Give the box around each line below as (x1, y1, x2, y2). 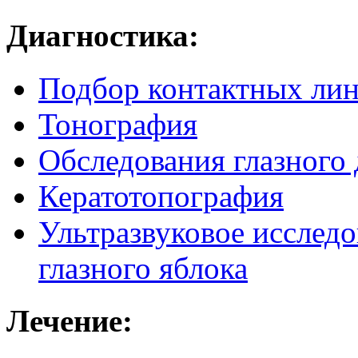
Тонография (38, 107, 197, 142)
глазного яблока (38, 251, 248, 286)
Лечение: (6, 304, 133, 339)
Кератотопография (38, 179, 284, 214)
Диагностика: (6, 18, 199, 53)
